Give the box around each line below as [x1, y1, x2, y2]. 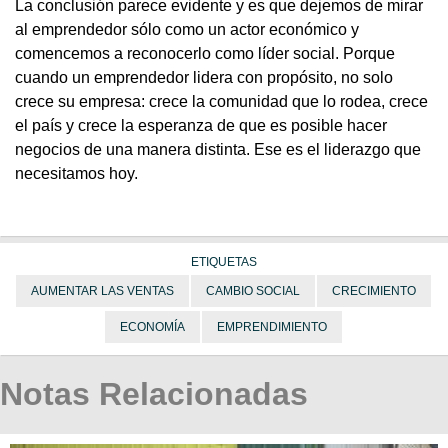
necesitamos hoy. [15, 164, 138, 182]
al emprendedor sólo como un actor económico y [15, 20, 359, 38]
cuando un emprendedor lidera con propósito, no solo [15, 68, 393, 86]
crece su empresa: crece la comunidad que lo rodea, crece [15, 92, 428, 110]
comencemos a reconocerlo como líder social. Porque [15, 44, 395, 62]
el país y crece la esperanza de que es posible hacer [15, 116, 387, 134]
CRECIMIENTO [331, 283, 416, 298]
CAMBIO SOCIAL [205, 283, 300, 298]
